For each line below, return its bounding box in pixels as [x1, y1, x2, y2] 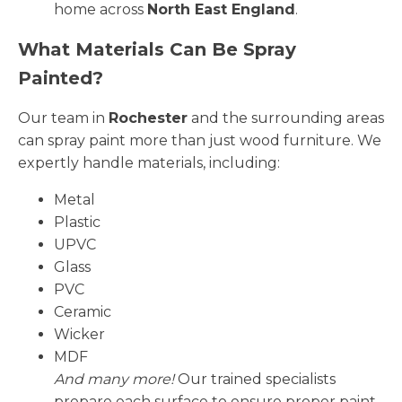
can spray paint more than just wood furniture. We [18, 131, 381, 149]
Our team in [18, 109, 109, 127]
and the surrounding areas [188, 109, 384, 127]
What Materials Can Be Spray [18, 38, 296, 60]
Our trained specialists [174, 370, 336, 388]
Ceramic [54, 302, 111, 320]
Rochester [109, 109, 188, 127]
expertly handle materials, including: [18, 153, 280, 171]
